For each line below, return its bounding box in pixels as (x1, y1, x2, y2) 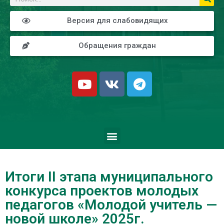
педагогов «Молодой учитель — (5, 196, 217, 213)
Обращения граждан (78, 41, 156, 50)
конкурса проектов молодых (5, 182, 198, 199)
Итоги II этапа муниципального (5, 168, 213, 185)
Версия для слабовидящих (67, 16, 168, 25)
